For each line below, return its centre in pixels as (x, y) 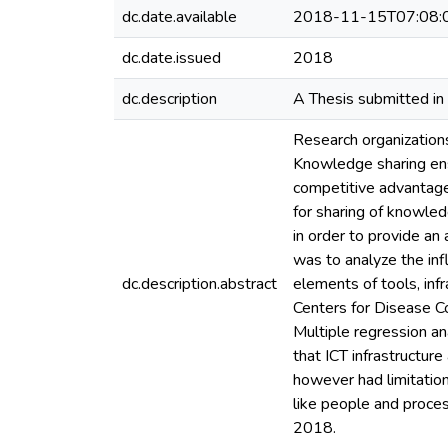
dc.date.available (179, 17)
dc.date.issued (171, 58)
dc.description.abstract (199, 284)
